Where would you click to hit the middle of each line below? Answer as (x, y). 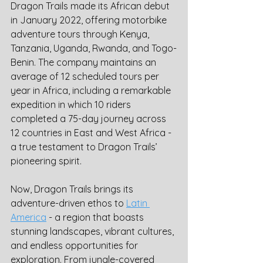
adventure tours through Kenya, (81, 34)
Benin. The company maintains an (85, 62)
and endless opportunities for (75, 245)
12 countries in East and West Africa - (92, 133)
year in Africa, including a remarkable (92, 90)
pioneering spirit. (46, 161)
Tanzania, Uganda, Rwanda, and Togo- (94, 48)
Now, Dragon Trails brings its (73, 189)
